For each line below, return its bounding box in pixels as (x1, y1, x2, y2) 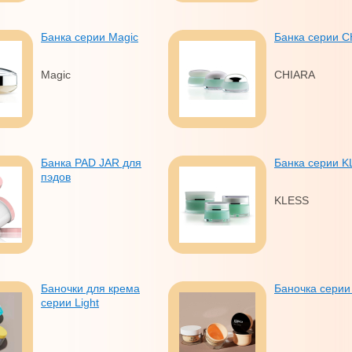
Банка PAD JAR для (41, 156, 141, 169)
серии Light (41, 296, 99, 309)
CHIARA (274, 68, 315, 81)
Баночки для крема (41, 282, 140, 295)
